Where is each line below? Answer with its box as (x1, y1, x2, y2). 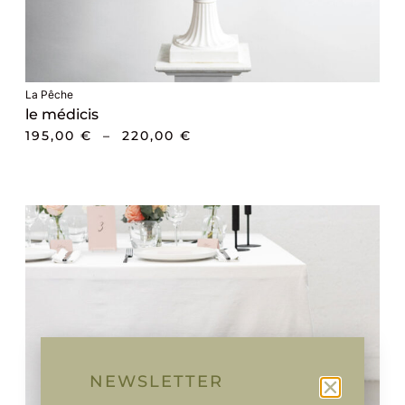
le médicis (24, 106, 99, 124)
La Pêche (24, 88, 73, 102)
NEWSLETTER (89, 372, 223, 392)
